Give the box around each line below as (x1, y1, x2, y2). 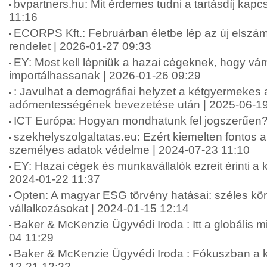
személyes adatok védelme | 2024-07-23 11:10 (9, 144, 250, 156)
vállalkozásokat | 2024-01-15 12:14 (9, 202, 189, 215)
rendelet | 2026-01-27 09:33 (9, 40, 151, 52)
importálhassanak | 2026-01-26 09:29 (9, 69, 201, 82)
